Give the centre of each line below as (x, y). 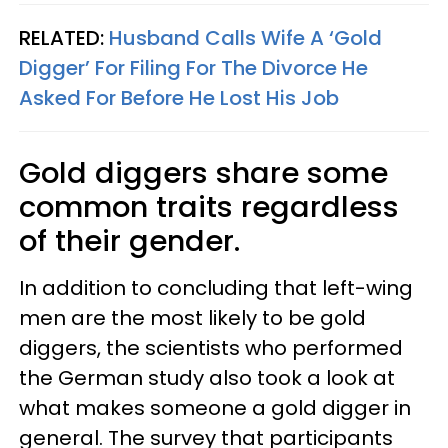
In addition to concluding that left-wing (216, 288)
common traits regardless (209, 207)
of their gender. (129, 241)
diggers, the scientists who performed (211, 348)
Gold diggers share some (203, 173)
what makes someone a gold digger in (215, 408)
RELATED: (64, 38)
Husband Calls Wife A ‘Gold (245, 38)
